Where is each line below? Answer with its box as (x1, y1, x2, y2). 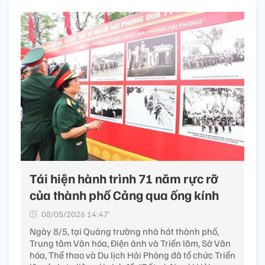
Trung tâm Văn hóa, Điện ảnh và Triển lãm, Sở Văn (30, 237, 231, 250)
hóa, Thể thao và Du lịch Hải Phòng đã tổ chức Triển (30, 249, 235, 261)
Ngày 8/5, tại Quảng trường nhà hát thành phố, (30, 225, 219, 238)
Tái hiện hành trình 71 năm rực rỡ (30, 170, 218, 187)
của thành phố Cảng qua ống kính (30, 186, 219, 203)
